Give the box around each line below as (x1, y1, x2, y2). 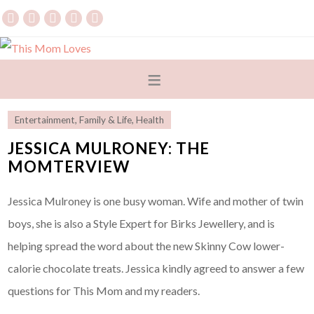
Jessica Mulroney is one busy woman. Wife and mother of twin (8, 194, 304, 208)
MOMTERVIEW (8, 157, 130, 177)
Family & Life (79, 114, 132, 126)
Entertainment (15, 114, 76, 126)
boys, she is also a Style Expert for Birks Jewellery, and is (8, 217, 275, 231)
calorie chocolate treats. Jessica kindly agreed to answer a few (8, 261, 305, 275)
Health (136, 114, 165, 126)
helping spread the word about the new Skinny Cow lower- (8, 239, 285, 253)
